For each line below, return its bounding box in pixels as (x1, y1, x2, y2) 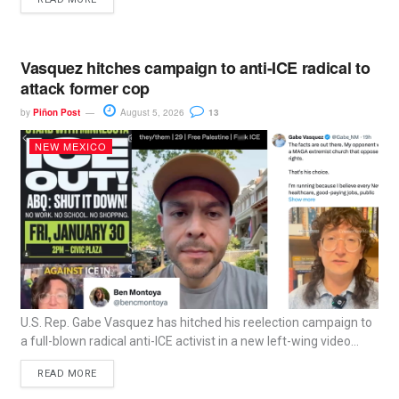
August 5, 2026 (118, 106, 185, 119)
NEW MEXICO (35, 139, 108, 154)
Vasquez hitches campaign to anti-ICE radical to (20, 56, 370, 80)
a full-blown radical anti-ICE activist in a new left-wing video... (20, 334, 360, 349)
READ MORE (37, 368, 98, 380)
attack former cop (20, 77, 150, 101)
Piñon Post (33, 106, 81, 119)
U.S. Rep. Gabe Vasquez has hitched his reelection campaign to (20, 315, 373, 330)
